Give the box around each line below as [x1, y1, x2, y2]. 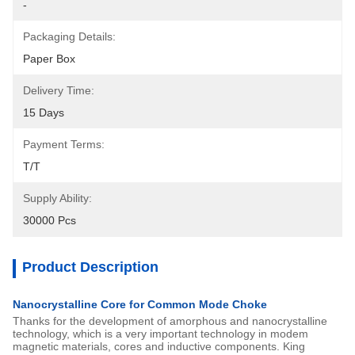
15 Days [23, 106, 64, 119]
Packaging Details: [23, 30, 116, 43]
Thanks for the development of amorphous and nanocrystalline [13, 315, 327, 327]
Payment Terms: [23, 138, 105, 151]
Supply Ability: [23, 192, 92, 204]
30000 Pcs [23, 214, 76, 227]
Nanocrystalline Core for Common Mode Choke [13, 298, 267, 311]
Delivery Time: [23, 84, 94, 97]
